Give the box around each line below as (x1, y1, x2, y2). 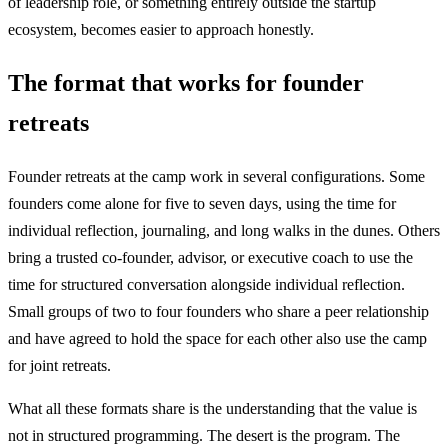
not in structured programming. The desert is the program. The (8, 427, 400, 445)
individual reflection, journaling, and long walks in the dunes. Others (8, 222, 440, 240)
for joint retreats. (8, 357, 111, 375)
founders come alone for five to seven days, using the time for (8, 195, 396, 213)
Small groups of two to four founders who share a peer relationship (8, 303, 429, 321)
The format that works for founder (8, 70, 364, 97)
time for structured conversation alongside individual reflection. (8, 276, 405, 294)
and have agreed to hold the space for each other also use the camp (8, 330, 427, 348)
